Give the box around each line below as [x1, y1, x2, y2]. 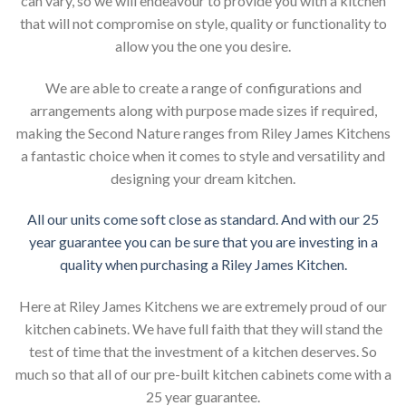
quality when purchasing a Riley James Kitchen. [59, 256, 347, 274]
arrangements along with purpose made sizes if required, [29, 101, 377, 119]
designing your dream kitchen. [111, 169, 295, 187]
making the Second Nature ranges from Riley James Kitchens [15, 123, 391, 141]
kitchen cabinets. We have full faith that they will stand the [24, 320, 382, 338]
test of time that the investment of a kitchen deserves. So [29, 343, 377, 361]
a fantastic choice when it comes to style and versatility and [21, 146, 385, 164]
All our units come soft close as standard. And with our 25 [27, 210, 379, 228]
